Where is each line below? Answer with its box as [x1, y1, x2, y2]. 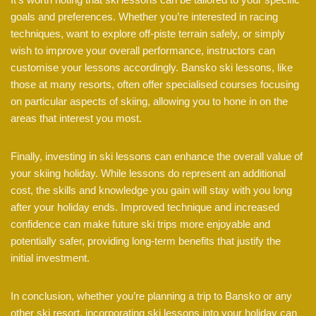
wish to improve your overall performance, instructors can [11, 44, 275, 57]
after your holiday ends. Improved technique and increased [11, 201, 279, 214]
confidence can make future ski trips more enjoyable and [11, 218, 270, 231]
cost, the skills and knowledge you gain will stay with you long [11, 184, 292, 197]
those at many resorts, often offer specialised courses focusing [11, 78, 299, 91]
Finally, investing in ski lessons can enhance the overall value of [11, 150, 303, 163]
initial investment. [11, 252, 90, 265]
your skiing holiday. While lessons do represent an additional [11, 167, 286, 180]
